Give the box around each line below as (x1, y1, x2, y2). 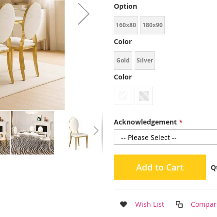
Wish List (135, 200, 165, 209)
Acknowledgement (114, 117, 177, 126)
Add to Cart (136, 161, 184, 173)
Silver (137, 56, 154, 64)
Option (114, 1, 138, 11)
